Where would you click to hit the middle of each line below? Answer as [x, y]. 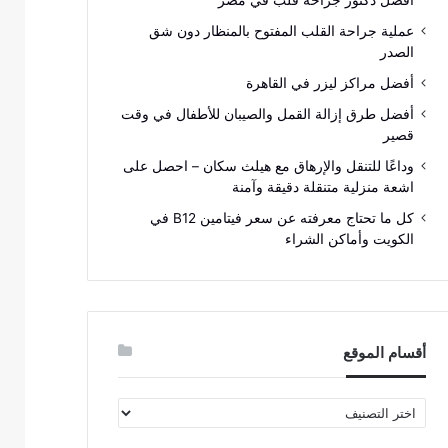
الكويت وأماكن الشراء [349, 239]
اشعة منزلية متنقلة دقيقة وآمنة [322, 187]
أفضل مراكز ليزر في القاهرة [329, 83]
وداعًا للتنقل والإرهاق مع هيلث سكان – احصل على [268, 166]
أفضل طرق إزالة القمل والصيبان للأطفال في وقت [267, 114]
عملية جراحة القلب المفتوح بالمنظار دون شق [281, 31]
